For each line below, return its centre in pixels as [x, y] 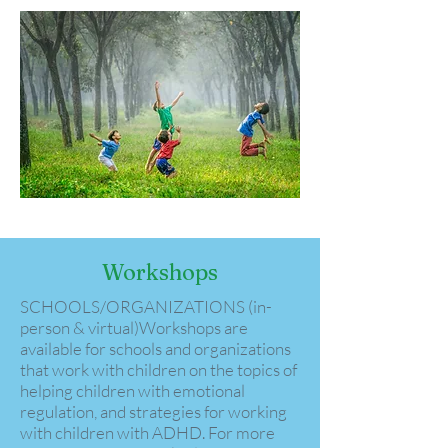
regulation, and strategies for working [153, 411]
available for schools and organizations [155, 348]
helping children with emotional [132, 390]
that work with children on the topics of [158, 369]
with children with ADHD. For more [147, 432]
